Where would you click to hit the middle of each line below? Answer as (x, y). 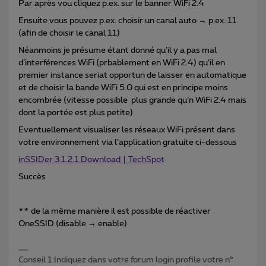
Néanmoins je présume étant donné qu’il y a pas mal (118, 51)
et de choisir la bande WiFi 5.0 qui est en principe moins (123, 88)
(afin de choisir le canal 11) (69, 34)
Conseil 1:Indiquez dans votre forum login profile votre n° (126, 260)
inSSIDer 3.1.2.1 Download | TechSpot (91, 160)
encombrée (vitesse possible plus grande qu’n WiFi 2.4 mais (132, 101)
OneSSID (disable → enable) (73, 224)
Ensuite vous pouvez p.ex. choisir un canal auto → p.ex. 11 (128, 21)
